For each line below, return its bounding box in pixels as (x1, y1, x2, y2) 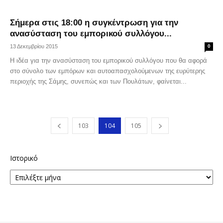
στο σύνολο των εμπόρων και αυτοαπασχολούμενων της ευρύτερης (10, 67, 205, 75)
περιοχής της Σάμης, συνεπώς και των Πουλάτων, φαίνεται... (10, 78, 187, 85)
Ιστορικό (10, 153, 38, 163)
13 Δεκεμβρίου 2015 (10, 43, 58, 49)
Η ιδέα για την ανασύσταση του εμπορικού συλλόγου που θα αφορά (10, 57, 207, 64)
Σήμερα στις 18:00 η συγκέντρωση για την (10, 18, 178, 27)
